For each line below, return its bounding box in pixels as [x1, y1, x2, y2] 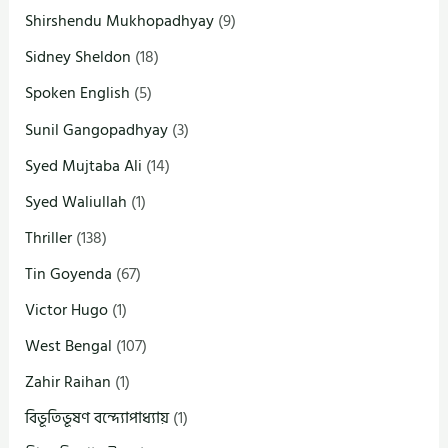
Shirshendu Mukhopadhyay [25, 8, 215, 35]
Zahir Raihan [25, 369, 112, 396]
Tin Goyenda [25, 260, 113, 287]
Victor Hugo [25, 297, 109, 323]
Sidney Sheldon [25, 44, 132, 71]
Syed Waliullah [25, 188, 128, 215]
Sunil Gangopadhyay [25, 116, 169, 143]
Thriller [25, 224, 73, 251]
